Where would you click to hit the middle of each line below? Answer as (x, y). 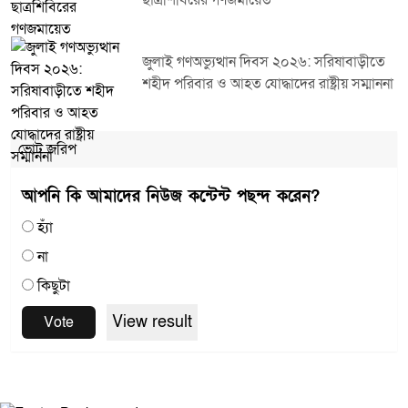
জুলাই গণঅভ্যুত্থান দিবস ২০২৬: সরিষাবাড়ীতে (264, 62)
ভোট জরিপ (47, 149)
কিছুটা (54, 286)
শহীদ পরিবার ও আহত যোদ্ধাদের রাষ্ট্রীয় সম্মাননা (268, 84)
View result (152, 322)
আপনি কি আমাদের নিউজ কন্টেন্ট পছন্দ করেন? (171, 196)
